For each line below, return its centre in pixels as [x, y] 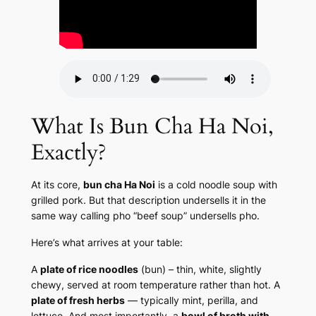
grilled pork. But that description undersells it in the [148, 200]
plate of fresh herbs [78, 300]
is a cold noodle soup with [216, 184]
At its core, [57, 184]
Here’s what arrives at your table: [107, 242]
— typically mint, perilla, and [191, 300]
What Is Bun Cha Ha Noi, [152, 126]
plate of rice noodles [89, 269]
